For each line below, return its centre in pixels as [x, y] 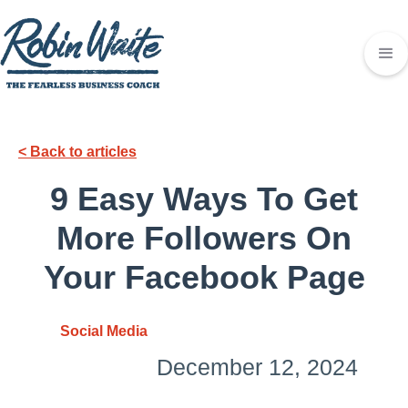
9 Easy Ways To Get [204, 199]
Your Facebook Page [204, 277]
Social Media [103, 331]
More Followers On [204, 238]
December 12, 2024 [257, 367]
